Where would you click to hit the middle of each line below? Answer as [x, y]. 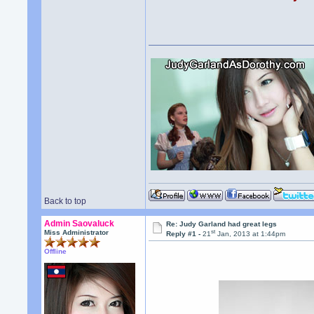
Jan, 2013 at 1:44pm [251, 234]
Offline [56, 251]
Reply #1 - [185, 234]
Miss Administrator [77, 232]
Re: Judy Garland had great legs [222, 224]
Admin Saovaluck [80, 224]
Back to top [66, 201]
